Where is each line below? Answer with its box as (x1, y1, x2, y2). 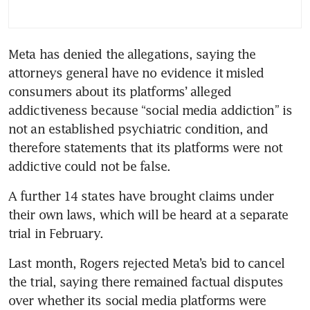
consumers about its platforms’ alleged (8, 83, 231, 99)
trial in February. (8, 225, 103, 241)
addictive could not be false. (8, 158, 170, 174)
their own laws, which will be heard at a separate (8, 206, 288, 222)
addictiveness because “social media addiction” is (8, 102, 292, 118)
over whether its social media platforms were (8, 292, 266, 308)
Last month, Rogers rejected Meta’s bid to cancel (8, 255, 284, 271)
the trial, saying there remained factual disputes (8, 273, 283, 289)
